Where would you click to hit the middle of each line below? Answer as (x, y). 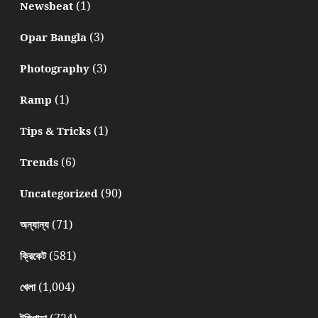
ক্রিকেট (33, 255)
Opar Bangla (53, 37)
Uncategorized (59, 193)
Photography (54, 68)
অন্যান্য (34, 224)
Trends (39, 161)
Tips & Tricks (55, 130)
